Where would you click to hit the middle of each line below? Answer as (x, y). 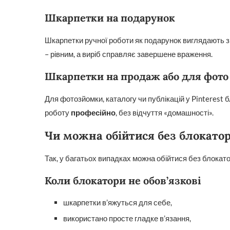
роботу (58, 112)
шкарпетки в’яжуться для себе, (118, 202)
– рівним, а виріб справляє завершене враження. (129, 54)
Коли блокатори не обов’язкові (123, 180)
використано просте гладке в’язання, (127, 218)
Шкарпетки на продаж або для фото (137, 76)
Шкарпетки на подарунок (110, 18)
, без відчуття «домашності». (165, 112)
